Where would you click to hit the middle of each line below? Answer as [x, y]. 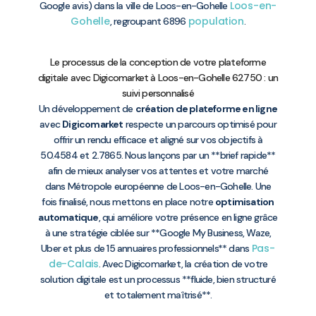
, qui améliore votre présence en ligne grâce [188, 218]
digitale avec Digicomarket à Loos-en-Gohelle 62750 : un [158, 78]
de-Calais [73, 264]
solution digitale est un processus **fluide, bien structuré [158, 280]
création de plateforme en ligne [206, 109]
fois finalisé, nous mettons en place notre [129, 202]
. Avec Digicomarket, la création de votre [183, 264]
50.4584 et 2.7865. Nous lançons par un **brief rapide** [158, 156]
